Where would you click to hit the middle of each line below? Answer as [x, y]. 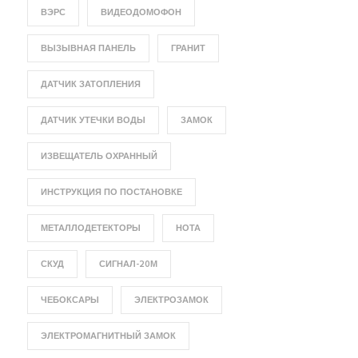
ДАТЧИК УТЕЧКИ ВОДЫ [93, 121]
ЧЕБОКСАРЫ [70, 300]
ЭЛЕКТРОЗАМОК [171, 300]
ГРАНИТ [188, 49]
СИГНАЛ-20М [128, 265]
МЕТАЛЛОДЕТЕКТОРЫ [90, 229]
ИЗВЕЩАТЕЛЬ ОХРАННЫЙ [99, 157]
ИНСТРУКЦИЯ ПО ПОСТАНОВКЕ [111, 193]
